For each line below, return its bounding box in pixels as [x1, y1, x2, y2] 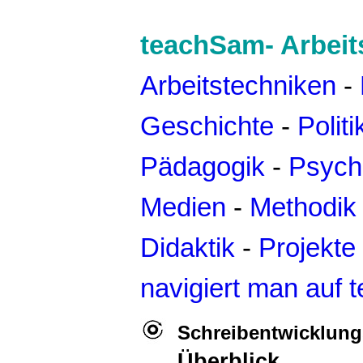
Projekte [258, 233, 356, 263]
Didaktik [140, 233, 242, 263]
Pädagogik [140, 152, 265, 181]
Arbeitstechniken [140, 70, 336, 100]
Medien [140, 192, 226, 222]
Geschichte [140, 111, 274, 141]
